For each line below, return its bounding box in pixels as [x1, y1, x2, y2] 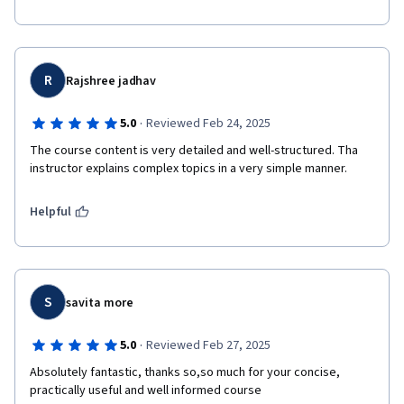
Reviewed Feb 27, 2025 [145, 336, 271, 354]
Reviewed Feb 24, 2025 [145, 115, 271, 133]
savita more [66, 294, 133, 312]
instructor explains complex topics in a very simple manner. [30, 160, 347, 178]
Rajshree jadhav [66, 72, 157, 90]
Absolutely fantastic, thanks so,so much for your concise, [30, 363, 340, 381]
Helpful [30, 203, 71, 221]
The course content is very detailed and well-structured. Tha [30, 142, 358, 160]
